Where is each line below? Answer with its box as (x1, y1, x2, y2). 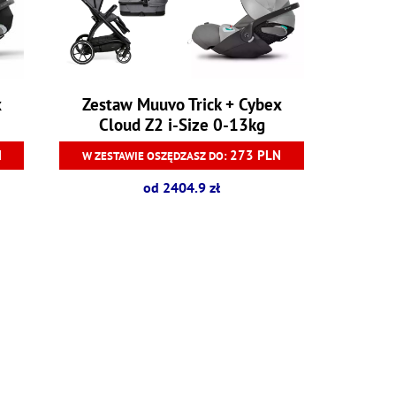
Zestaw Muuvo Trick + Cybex (81, 92, 282, 115)
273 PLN (230, 146, 282, 164)
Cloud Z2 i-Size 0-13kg (98, 112, 265, 135)
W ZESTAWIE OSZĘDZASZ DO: (82, 148, 231, 164)
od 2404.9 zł (143, 178, 221, 196)
